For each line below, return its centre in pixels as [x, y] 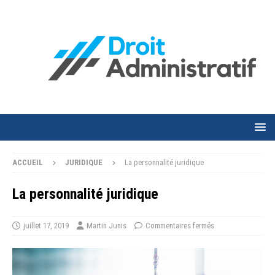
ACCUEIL [28, 163]
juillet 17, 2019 [46, 226]
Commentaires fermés [180, 226]
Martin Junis [107, 226]
